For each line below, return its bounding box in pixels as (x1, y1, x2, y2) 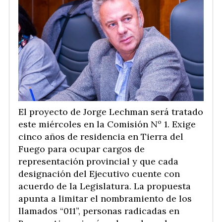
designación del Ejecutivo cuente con (18, 167, 180, 179)
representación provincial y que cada (18, 155, 178, 167)
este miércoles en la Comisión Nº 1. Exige (18, 118, 196, 130)
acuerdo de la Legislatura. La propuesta (18, 180, 191, 192)
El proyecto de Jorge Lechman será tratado (18, 106, 203, 117)
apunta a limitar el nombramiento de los (18, 192, 192, 204)
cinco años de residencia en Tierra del (18, 130, 183, 142)
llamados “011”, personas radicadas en (18, 205, 179, 217)
